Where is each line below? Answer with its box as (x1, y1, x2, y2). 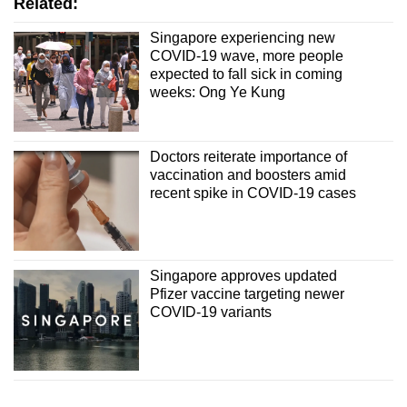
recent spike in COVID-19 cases (149, 185, 356, 202)
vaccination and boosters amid (149, 167, 346, 184)
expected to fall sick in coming (149, 65, 342, 82)
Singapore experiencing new (149, 29, 335, 45)
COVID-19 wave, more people (149, 47, 343, 64)
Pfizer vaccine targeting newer (149, 286, 344, 303)
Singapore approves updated (149, 268, 337, 284)
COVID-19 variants (149, 304, 272, 321)
